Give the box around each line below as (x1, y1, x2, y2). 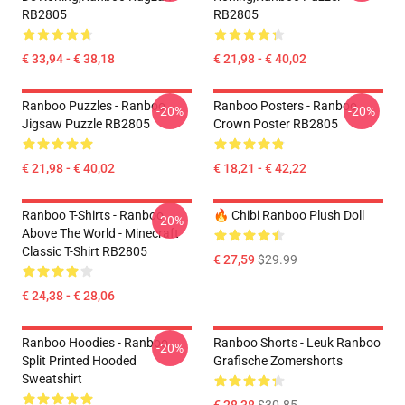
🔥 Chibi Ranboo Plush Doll (213, 208, 364, 222)
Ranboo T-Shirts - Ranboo (22, 208, 164, 222)
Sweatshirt (22, 372, 82, 386)
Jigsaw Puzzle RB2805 (22, 117, 150, 131)
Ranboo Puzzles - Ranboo (22, 99, 165, 113)
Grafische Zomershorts (213, 353, 343, 368)
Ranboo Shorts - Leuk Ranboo (213, 335, 381, 350)
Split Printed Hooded (22, 353, 137, 368)
